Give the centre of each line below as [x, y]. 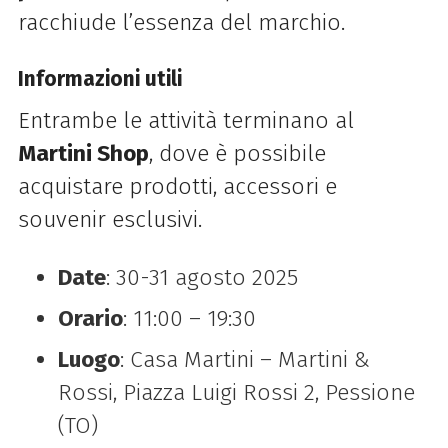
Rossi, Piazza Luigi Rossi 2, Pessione [236, 392]
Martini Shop [83, 154]
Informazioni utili [99, 79]
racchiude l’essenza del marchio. [181, 23]
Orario [90, 318]
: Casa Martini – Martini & [244, 359]
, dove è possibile [237, 154]
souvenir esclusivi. [109, 220]
